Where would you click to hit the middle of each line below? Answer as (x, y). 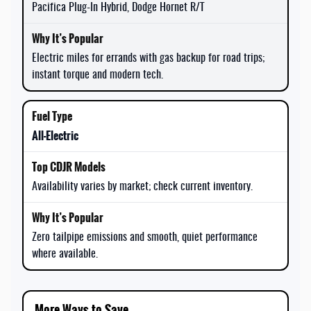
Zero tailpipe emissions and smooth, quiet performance (145, 237)
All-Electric (55, 135)
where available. (65, 254)
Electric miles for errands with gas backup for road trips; (148, 58)
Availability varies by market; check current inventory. (142, 186)
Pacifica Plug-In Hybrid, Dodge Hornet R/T (118, 7)
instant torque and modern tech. (98, 75)
